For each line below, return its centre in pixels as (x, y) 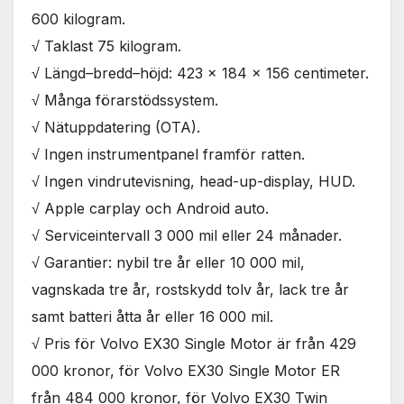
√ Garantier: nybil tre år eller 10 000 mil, (168, 263)
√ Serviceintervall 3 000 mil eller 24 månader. (187, 236)
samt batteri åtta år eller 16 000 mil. (152, 317)
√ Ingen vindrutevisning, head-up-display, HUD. (193, 182)
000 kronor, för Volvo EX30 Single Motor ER (186, 371)
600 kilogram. (78, 19)
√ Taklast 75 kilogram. (106, 46)
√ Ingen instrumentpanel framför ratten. (168, 155)
